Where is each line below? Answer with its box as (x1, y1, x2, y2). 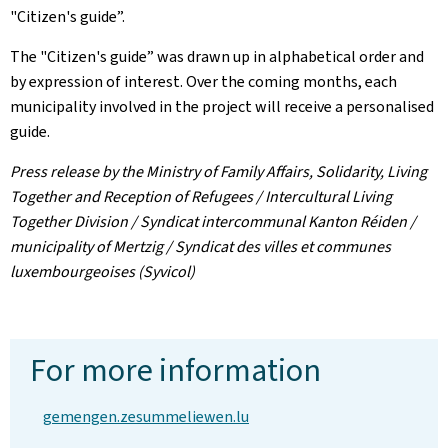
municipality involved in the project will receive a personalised (10, 96, 434, 117)
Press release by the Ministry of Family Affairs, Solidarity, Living (10, 161, 427, 182)
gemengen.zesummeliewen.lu (43, 406, 249, 427)
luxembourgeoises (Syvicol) (10, 261, 195, 282)
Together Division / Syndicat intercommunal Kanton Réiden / (10, 211, 416, 232)
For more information (30, 349, 321, 391)
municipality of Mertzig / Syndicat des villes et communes (10, 236, 391, 257)
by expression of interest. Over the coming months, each (10, 71, 397, 92)
